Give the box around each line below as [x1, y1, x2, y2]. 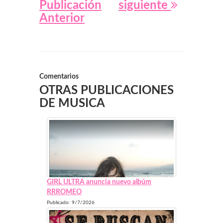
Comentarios [39, 73, 79, 81]
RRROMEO [47, 188, 82, 196]
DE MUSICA [39, 97, 105, 110]
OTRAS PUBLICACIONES [39, 84, 174, 97]
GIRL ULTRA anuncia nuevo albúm [47, 178, 151, 186]
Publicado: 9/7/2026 [47, 200, 95, 205]
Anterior [39, 12, 85, 25]
